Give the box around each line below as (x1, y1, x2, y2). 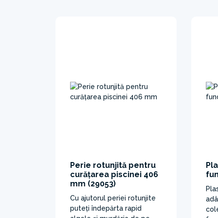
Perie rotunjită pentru (70, 160, 156, 170)
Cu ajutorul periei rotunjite (70, 194, 156, 202)
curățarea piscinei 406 (70, 169, 158, 179)
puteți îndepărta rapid (70, 204, 142, 212)
